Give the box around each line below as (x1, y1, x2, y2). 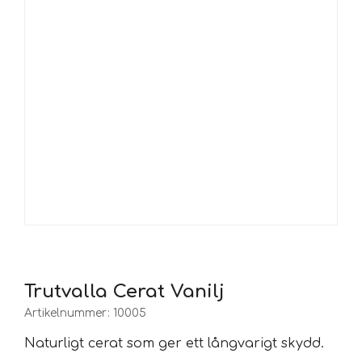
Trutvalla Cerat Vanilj (24, 281, 225, 301)
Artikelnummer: (24, 307, 113, 319)
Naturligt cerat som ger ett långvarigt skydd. (24, 336, 324, 351)
